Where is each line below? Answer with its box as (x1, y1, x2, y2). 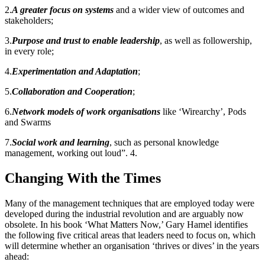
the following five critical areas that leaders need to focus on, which (5, 230, 256, 240)
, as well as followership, (160, 35, 252, 46)
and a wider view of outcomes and (114, 5, 244, 15)
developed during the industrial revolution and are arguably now (5, 208, 244, 219)
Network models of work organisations (12, 106, 160, 117)
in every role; (5, 46, 54, 56)
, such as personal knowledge (109, 137, 219, 147)
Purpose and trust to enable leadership (12, 35, 160, 46)
